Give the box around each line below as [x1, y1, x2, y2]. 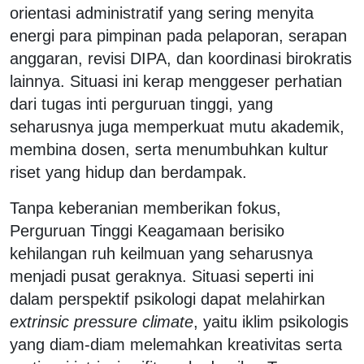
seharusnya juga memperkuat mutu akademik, [10, 117, 344, 136]
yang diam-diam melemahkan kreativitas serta [10, 335, 342, 353]
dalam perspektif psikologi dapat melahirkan [10, 289, 325, 308]
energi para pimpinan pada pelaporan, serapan [10, 26, 347, 45]
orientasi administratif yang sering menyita [10, 3, 314, 22]
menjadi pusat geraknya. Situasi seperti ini [10, 266, 314, 285]
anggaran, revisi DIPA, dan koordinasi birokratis [10, 49, 352, 67]
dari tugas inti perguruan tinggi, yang [10, 94, 273, 113]
